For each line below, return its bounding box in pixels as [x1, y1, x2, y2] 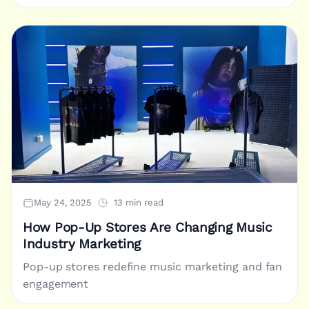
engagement [23, 277, 89, 290]
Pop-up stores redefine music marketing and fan [23, 259, 283, 273]
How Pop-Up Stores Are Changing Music [23, 219, 272, 235]
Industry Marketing [23, 236, 141, 252]
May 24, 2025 [34, 197, 92, 208]
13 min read [114, 197, 163, 208]
